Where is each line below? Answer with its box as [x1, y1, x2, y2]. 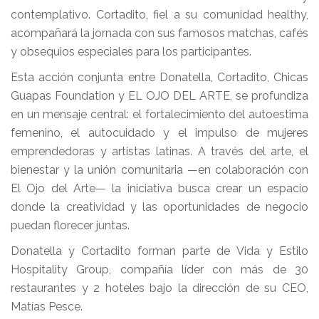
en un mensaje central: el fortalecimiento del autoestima [11, 108, 308, 121]
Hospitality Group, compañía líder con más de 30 [11, 263, 308, 276]
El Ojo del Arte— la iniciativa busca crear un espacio [11, 182, 308, 195]
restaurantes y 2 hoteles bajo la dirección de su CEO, [11, 281, 308, 295]
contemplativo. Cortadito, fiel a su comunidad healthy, [11, 8, 308, 21]
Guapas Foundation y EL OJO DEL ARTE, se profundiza [11, 89, 308, 103]
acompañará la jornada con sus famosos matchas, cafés [11, 26, 308, 40]
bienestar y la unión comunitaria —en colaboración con [11, 163, 308, 177]
